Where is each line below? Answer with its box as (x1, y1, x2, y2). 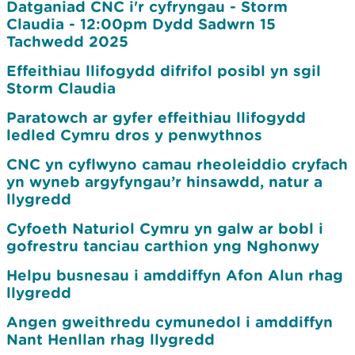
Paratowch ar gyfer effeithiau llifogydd (6, 109, 306, 126)
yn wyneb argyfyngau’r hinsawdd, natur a (6, 173, 323, 190)
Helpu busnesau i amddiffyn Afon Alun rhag (6, 266, 343, 284)
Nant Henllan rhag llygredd (6, 330, 215, 348)
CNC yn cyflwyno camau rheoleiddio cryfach (6, 155, 348, 173)
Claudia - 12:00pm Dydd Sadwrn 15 (6, 15, 276, 32)
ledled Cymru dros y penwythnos (6, 126, 262, 143)
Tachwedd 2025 (6, 32, 128, 50)
